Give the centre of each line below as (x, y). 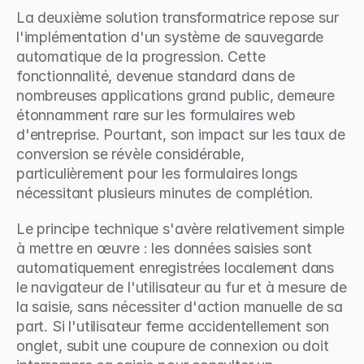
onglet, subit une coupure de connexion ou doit (173, 346)
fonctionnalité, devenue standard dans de (156, 76)
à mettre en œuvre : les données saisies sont (165, 248)
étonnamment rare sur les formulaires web (156, 115)
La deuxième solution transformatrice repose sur (178, 17)
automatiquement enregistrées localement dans (175, 268)
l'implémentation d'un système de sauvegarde (170, 37)
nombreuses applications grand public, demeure (175, 95)
